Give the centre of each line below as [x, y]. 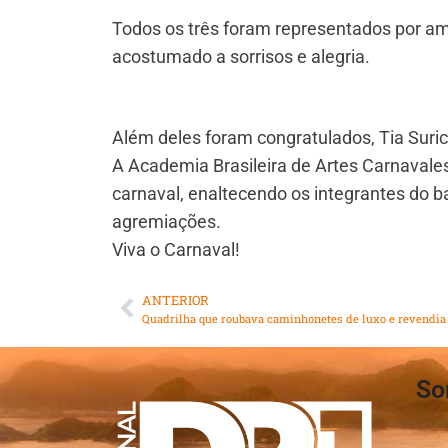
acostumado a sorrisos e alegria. [241, 56]
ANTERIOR [175, 299]
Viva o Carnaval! [176, 250]
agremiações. [166, 222]
